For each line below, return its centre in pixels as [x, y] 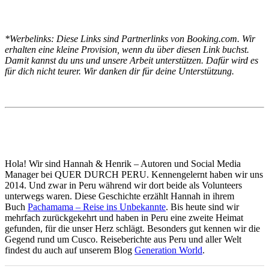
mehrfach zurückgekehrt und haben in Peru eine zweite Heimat [124, 217]
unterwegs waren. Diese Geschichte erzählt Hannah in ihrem [119, 196]
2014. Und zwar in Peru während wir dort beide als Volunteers [123, 185]
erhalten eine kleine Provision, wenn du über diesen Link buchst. [127, 49]
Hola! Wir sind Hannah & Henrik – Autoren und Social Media [123, 163]
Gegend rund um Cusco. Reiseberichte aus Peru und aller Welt [123, 239]
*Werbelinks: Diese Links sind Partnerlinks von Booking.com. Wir [130, 38]
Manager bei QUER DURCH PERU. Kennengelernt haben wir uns [134, 174]
